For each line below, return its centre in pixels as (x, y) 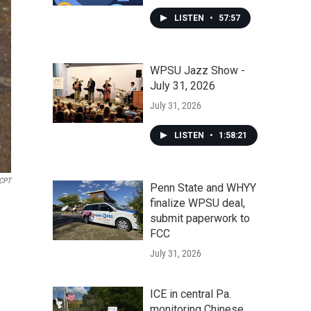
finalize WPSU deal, (197, 203)
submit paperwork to (200, 218)
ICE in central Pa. (191, 294)
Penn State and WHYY (203, 188)
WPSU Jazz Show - (197, 70)
